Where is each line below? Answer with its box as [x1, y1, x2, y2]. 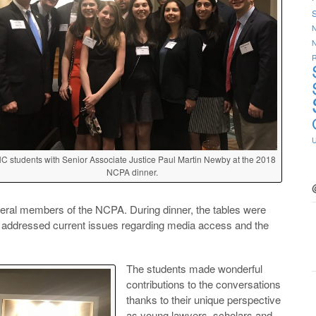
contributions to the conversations [126, 276, 281, 291]
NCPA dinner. [106, 166, 158, 178]
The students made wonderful [126, 260, 262, 276]
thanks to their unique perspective [126, 291, 281, 307]
